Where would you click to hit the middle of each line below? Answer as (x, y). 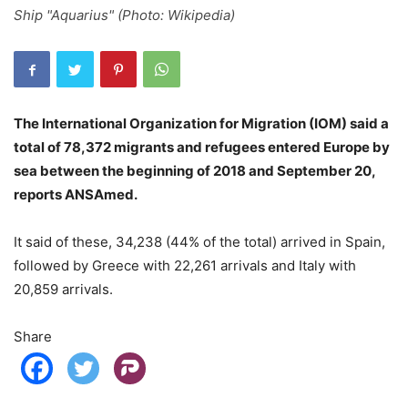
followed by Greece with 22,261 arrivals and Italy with (185, 265)
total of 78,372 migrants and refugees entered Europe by (202, 147)
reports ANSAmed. (76, 194)
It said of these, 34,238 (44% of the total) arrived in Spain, (199, 242)
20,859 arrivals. (63, 289)
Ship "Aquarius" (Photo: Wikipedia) (124, 15)
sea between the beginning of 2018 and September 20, (194, 171)
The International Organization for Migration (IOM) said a (201, 123)
